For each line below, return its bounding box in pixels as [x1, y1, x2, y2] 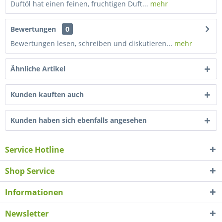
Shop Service [5, 166, 55, 176]
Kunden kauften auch [10, 90, 84, 99]
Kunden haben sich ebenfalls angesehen [10, 115, 147, 125]
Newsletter [5, 208, 49, 219]
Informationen [5, 187, 63, 198]
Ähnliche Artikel [10, 64, 65, 73]
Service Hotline [5, 144, 64, 155]
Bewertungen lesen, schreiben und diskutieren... [10, 39, 172, 48]
